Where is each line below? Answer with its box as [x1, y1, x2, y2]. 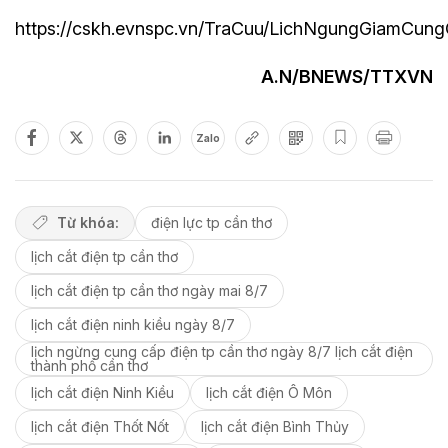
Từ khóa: [56, 213, 119, 231]
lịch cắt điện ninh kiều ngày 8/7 [31, 315, 235, 333]
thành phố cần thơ [31, 356, 148, 374]
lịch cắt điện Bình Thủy [201, 417, 349, 435]
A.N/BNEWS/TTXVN [261, 65, 433, 87]
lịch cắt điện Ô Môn [206, 383, 332, 401]
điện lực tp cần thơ [150, 213, 272, 231]
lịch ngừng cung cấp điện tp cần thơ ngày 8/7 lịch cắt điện [31, 342, 413, 360]
